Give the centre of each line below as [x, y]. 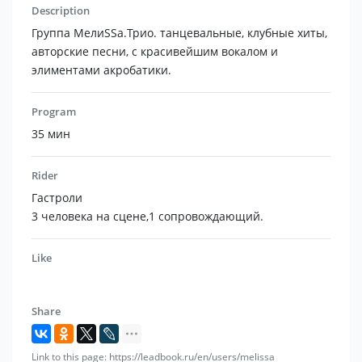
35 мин [51, 134]
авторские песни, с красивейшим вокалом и [155, 52]
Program [54, 112]
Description [61, 11]
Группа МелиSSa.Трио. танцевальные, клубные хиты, [179, 33]
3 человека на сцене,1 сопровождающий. [147, 217]
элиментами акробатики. [101, 70]
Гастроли [57, 198]
